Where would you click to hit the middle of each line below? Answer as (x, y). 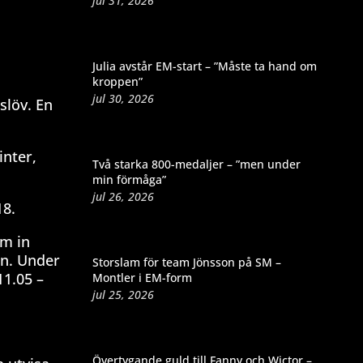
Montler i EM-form (142, 277)
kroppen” (117, 81)
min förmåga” (129, 179)
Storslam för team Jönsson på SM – (186, 262)
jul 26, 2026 (123, 196)
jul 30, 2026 (123, 98)
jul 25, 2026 (123, 294)
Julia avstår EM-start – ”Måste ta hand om (204, 66)
